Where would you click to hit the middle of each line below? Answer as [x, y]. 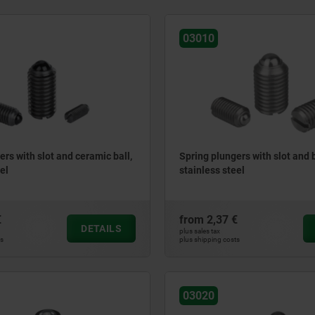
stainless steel [212, 171]
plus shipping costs [210, 239]
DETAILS [101, 229]
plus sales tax [200, 231]
